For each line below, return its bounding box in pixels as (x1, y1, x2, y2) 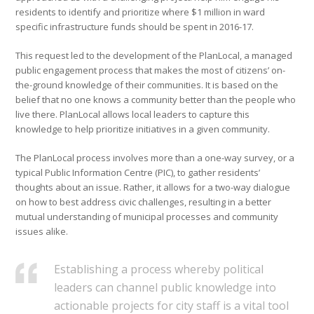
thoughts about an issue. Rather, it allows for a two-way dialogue (15, 181, 291, 194)
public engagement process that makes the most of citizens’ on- (15, 64, 286, 77)
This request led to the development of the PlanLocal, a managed (15, 49, 293, 62)
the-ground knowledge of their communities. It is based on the (15, 78, 279, 92)
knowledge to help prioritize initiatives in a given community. (15, 123, 271, 136)
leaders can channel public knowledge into (54, 280, 277, 296)
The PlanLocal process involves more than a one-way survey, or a (15, 151, 295, 165)
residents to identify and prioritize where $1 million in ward (15, 6, 266, 19)
